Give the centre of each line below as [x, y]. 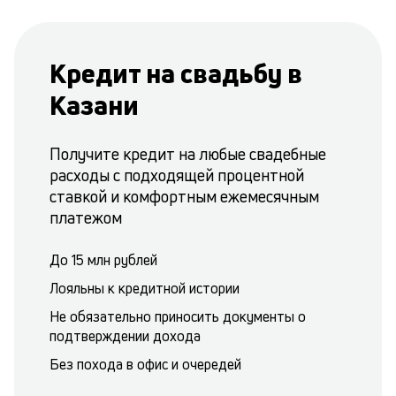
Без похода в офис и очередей [145, 364]
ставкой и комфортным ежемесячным [184, 196]
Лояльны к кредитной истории [145, 288]
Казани [94, 105]
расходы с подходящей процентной [177, 175]
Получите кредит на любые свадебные [188, 154]
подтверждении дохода [125, 336]
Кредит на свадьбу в [176, 73]
